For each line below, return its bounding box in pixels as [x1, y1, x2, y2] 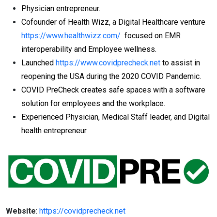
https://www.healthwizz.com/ [21, 31, 121, 40]
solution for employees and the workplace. [21, 99, 165, 108]
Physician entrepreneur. [21, 4, 100, 13]
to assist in [160, 58, 200, 67]
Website [6, 206, 36, 216]
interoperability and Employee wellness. [21, 45, 156, 54]
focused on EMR [121, 31, 181, 40]
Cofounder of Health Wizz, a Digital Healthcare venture [21, 17, 205, 27]
